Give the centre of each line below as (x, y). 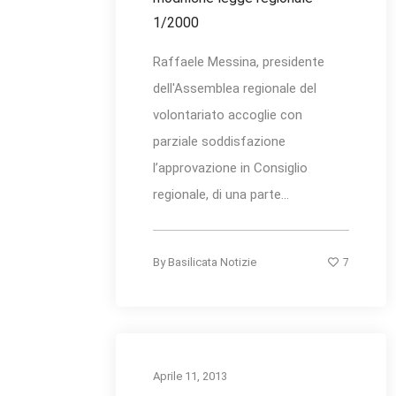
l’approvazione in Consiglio (230, 168)
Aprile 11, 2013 (190, 377)
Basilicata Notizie (212, 263)
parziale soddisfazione (219, 142)
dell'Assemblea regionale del (235, 89)
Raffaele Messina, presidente (239, 62)
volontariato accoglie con (228, 115)
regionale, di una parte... (221, 195)
